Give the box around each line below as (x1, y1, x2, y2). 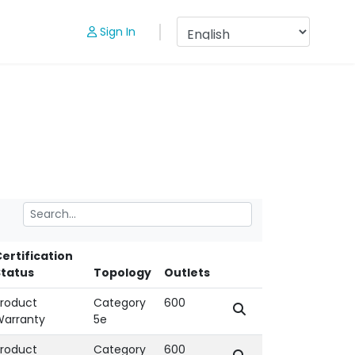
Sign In (100, 23, 136, 40)
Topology (94, 265, 151, 281)
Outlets (164, 265, 210, 281)
